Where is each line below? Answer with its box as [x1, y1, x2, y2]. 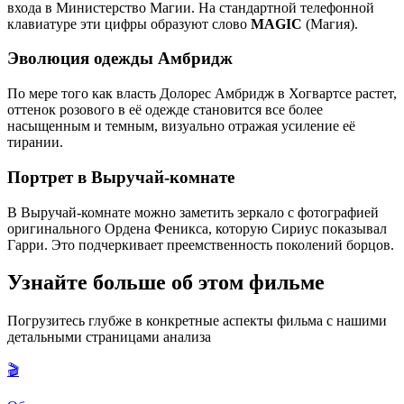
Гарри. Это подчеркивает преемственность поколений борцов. [7, 236, 394, 252]
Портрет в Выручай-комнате [7, 167, 234, 187]
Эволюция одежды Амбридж [7, 49, 233, 69]
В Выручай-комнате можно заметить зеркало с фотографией [7, 204, 379, 220]
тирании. [7, 134, 63, 151]
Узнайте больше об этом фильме [7, 271, 325, 295]
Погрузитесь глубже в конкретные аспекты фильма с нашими [7, 313, 387, 329]
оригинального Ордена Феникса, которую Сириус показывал [7, 220, 387, 236]
